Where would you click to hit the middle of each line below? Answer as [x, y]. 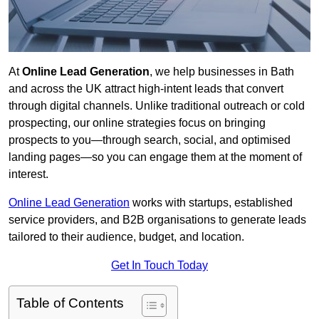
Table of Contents [70, 303]
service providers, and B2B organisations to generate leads [157, 220]
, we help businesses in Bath [222, 72]
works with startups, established [211, 203]
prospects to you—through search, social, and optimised [150, 140]
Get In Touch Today [159, 266]
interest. [28, 174]
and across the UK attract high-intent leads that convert [146, 89]
